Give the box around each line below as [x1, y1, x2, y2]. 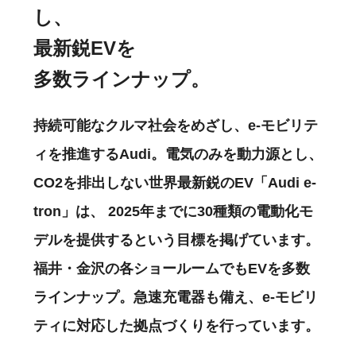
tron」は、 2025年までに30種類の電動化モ [33, 203, 313, 219]
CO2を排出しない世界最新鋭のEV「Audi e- [33, 174, 316, 191]
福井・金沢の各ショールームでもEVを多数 [33, 260, 310, 277]
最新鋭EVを [33, 37, 136, 59]
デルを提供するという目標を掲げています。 [33, 231, 319, 248]
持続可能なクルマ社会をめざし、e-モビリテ [33, 117, 318, 133]
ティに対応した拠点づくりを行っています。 [33, 317, 319, 334]
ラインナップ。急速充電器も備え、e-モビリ [33, 288, 318, 305]
